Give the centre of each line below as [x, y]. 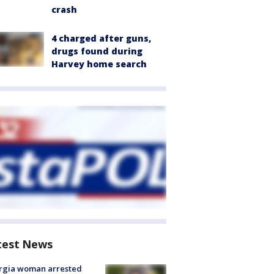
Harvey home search [99, 64]
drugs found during [97, 51]
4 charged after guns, [101, 39]
